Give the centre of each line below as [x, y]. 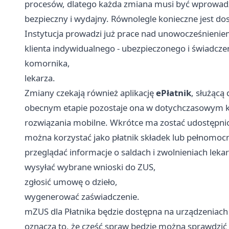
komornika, [47, 63]
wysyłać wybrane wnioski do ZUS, [90, 167]
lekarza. [40, 78]
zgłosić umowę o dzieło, [71, 182]
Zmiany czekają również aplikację [90, 93]
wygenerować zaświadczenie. [82, 197]
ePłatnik [174, 93]
